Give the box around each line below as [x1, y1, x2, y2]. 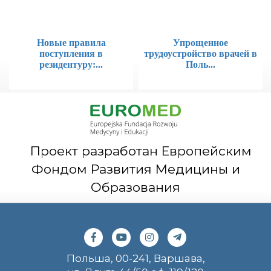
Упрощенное [173, 38, 228, 48]
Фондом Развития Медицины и [31, 162, 240, 177]
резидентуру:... [39, 59, 103, 70]
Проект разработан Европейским [19, 143, 252, 159]
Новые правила [36, 38, 106, 48]
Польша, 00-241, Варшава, [66, 252, 205, 265]
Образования [91, 180, 180, 195]
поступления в [39, 48, 103, 59]
